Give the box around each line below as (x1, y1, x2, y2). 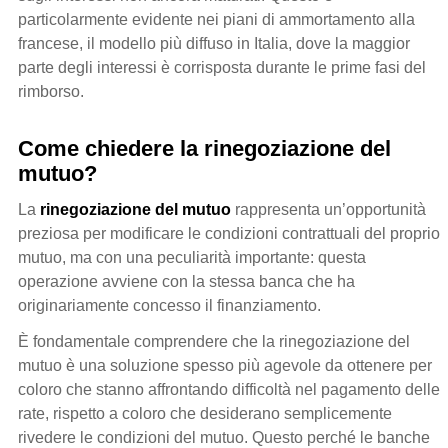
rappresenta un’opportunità (231, 200, 426, 218)
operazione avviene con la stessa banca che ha (18, 272, 355, 290)
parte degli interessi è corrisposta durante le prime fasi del (18, 58, 426, 76)
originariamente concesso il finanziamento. (18, 296, 321, 314)
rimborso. (18, 82, 84, 100)
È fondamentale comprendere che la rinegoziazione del (18, 332, 410, 350)
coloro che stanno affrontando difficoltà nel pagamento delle (18, 380, 440, 398)
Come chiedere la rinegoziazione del (18, 135, 391, 161)
